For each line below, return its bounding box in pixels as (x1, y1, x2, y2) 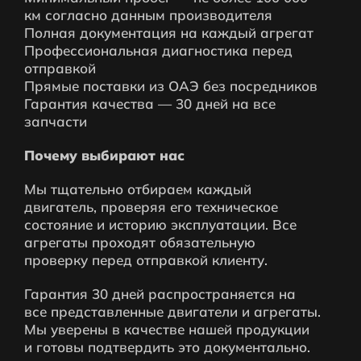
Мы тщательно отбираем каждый (24, 180, 251, 197)
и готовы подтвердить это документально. (24, 338, 310, 355)
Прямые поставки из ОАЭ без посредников (24, 77, 317, 94)
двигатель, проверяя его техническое (24, 197, 278, 215)
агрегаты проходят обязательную (24, 233, 255, 251)
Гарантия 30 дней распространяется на (24, 284, 296, 302)
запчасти (24, 112, 87, 130)
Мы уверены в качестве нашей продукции (24, 320, 309, 338)
